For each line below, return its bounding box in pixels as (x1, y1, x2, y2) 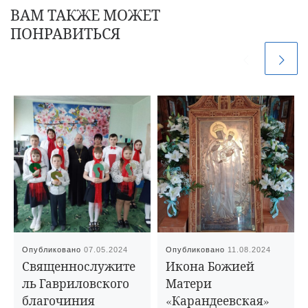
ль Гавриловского (22, 275, 130, 291)
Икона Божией (166, 258, 255, 274)
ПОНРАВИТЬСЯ (10, 23, 120, 44)
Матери (166, 275, 212, 291)
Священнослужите (22, 258, 136, 274)
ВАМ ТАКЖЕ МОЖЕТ (10, 5, 160, 25)
